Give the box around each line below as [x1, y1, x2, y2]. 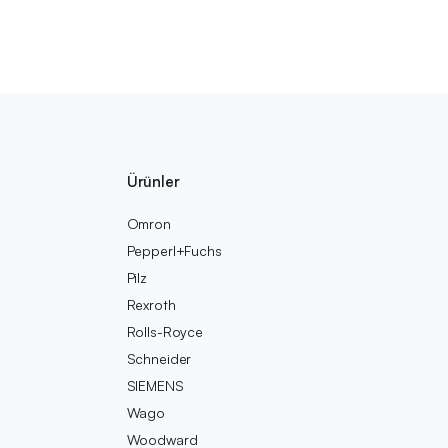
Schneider [126, 350, 192, 367]
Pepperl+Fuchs [126, 242, 222, 259]
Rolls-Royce [126, 323, 203, 340]
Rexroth [126, 296, 176, 313]
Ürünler [126, 172, 180, 191]
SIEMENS [126, 377, 184, 394]
